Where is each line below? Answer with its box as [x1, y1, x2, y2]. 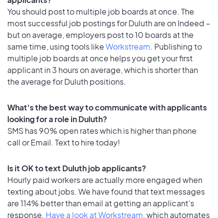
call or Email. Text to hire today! [7, 137, 120, 147]
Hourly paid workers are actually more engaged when [7, 174, 202, 185]
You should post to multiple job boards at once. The [7, 6, 194, 17]
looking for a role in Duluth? [7, 113, 107, 124]
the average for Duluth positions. [7, 76, 126, 87]
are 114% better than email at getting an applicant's [7, 198, 194, 208]
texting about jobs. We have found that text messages [7, 186, 205, 197]
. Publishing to [150, 41, 202, 52]
